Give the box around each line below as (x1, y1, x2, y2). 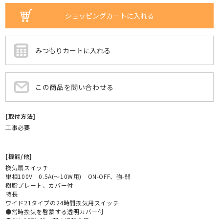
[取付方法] (5, 111, 36, 120)
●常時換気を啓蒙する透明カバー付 (5, 207, 104, 216)
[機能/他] (5, 152, 32, 160)
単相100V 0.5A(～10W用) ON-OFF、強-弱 (5, 172, 131, 180)
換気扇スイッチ (5, 163, 49, 172)
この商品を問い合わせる (35, 82, 114, 92)
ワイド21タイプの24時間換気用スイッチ (5, 198, 119, 207)
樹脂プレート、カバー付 (5, 180, 73, 189)
